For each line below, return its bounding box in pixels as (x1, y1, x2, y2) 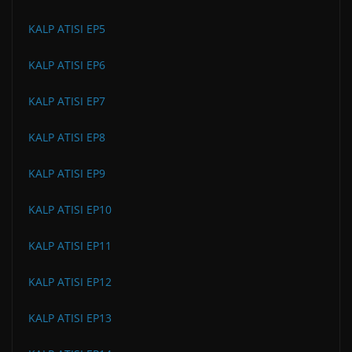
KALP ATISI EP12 (28, 273, 112, 289)
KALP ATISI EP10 (28, 201, 112, 217)
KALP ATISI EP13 (28, 310, 112, 325)
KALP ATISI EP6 (28, 57, 105, 72)
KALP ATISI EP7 (28, 93, 105, 108)
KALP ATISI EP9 (28, 165, 105, 181)
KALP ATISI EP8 (28, 129, 105, 145)
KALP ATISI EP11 (28, 237, 112, 253)
